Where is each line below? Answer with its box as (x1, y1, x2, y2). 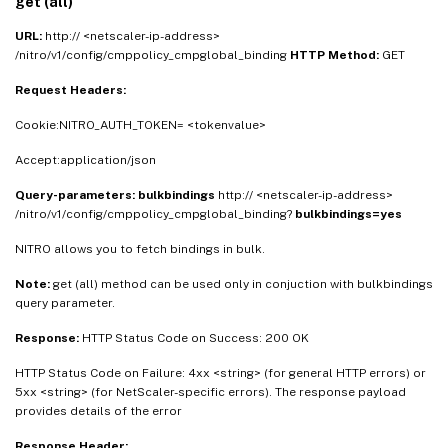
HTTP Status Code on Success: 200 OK (82, 331, 309, 346)
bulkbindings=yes (295, 207, 402, 222)
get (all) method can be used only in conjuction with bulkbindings (53, 277, 433, 292)
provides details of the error (15, 404, 182, 419)
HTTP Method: (290, 48, 382, 63)
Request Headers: (15, 83, 126, 98)
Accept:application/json (15, 153, 156, 168)
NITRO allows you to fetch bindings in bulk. (15, 242, 265, 257)
